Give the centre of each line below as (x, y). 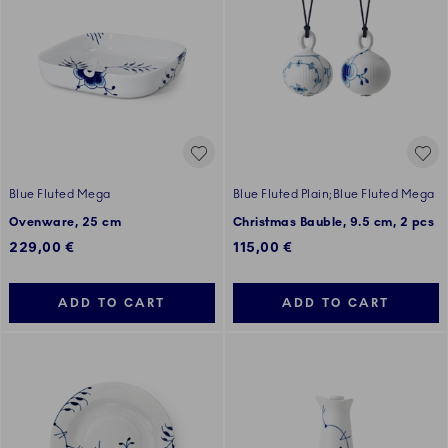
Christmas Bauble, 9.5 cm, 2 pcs (334, 222)
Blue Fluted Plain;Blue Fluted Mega (334, 194)
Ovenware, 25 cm (65, 222)
